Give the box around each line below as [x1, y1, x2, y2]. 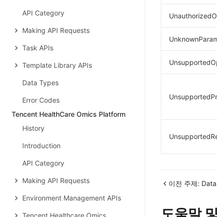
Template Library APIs [22, 61, 92, 69]
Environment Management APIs [22, 194, 121, 202]
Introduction [22, 141, 61, 150]
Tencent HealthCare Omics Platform [12, 110, 125, 118]
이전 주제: [169, 179, 200, 187]
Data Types [22, 78, 59, 87]
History [22, 124, 45, 132]
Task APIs [22, 44, 53, 52]
